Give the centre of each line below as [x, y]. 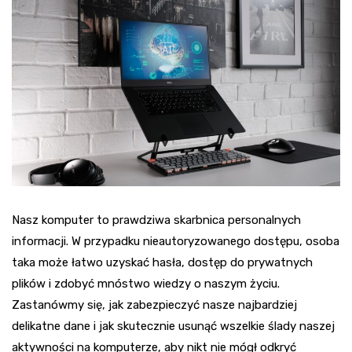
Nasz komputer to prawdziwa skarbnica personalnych [156, 220]
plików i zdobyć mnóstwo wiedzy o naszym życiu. [146, 284]
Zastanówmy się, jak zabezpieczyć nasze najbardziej [154, 305]
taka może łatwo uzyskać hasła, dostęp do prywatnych [162, 263]
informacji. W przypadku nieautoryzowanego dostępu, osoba [176, 242]
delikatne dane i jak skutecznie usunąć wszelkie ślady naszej [173, 326]
